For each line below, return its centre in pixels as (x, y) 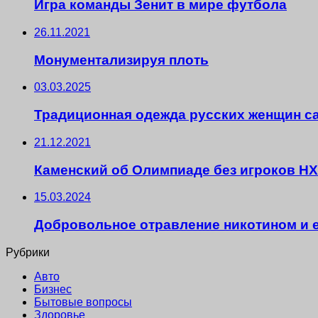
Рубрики (28, 252)
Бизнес (53, 289)
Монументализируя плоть (121, 60)
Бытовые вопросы (83, 302)
